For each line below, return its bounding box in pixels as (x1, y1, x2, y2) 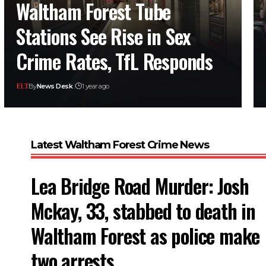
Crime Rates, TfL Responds (16, 45, 213, 76)
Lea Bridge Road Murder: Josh (31, 170, 249, 201)
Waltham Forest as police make (31, 220, 260, 251)
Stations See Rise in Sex (16, 20, 191, 51)
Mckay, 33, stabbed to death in (31, 195, 256, 226)
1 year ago (81, 81, 109, 90)
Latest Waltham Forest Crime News (31, 138, 209, 151)
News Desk (36, 81, 73, 90)
